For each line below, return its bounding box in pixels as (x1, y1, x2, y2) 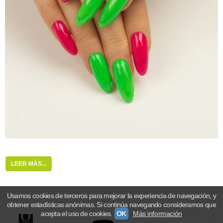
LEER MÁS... (11, 160, 46, 167)
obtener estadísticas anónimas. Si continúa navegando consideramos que (7, 201, 216, 209)
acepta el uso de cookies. (41, 210, 112, 218)
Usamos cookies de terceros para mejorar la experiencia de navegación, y (6, 192, 217, 200)
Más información (132, 210, 182, 218)
